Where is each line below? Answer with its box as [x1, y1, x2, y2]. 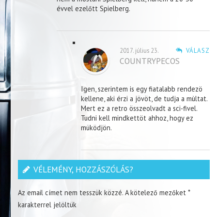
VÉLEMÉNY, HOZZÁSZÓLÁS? [33, 164, 134, 175]
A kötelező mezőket [123, 188, 188, 198]
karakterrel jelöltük [18, 200, 77, 210]
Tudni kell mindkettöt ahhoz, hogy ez [81, 113, 194, 123]
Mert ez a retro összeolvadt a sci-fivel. [81, 104, 198, 113]
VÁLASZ [186, 46, 210, 55]
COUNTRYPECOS [120, 55, 180, 67]
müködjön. [81, 123, 112, 133]
